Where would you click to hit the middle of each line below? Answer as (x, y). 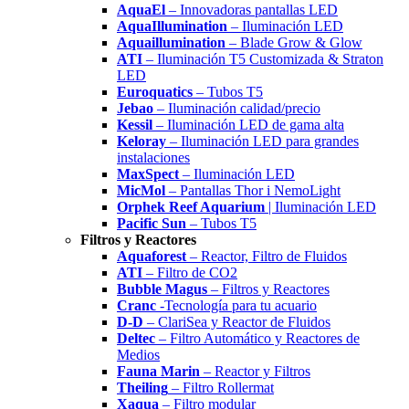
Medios (138, 355)
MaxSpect (148, 174)
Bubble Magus (162, 289)
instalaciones (153, 157)
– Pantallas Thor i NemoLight (253, 190)
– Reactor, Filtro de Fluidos (267, 256)
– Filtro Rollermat (221, 388)
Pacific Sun (152, 223)
